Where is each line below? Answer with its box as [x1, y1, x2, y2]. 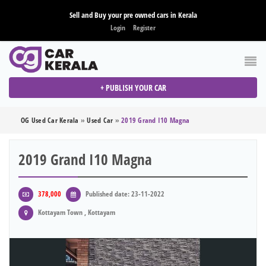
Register [133, 23, 156, 33]
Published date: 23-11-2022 [84, 189, 164, 199]
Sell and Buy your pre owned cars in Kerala [69, 9, 197, 20]
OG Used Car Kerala [21, 115, 79, 126]
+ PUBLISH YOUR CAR [100, 82, 166, 94]
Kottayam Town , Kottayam [36, 207, 115, 218]
